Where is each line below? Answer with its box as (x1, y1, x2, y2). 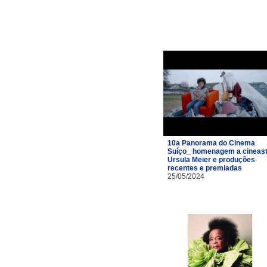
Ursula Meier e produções (167, 155, 255, 164)
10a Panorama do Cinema (167, 138, 255, 147)
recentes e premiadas (167, 163, 242, 172)
